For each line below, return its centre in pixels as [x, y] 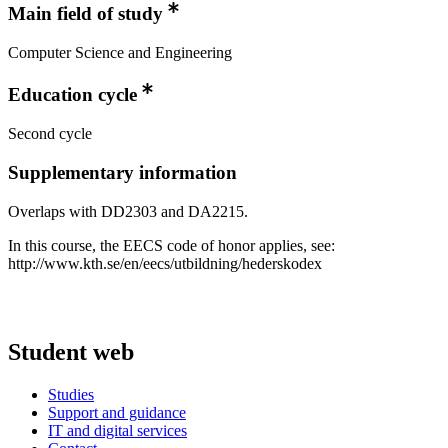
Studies [71, 394]
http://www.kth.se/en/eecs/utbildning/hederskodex [165, 263]
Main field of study [85, 13]
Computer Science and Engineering [120, 52]
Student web [71, 351]
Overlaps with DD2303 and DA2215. [128, 211]
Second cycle [50, 134]
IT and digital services [117, 430]
